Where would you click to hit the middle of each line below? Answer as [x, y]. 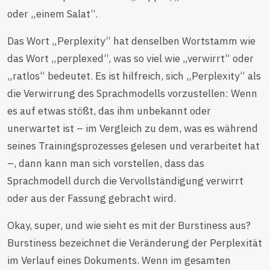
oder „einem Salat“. [52, 14]
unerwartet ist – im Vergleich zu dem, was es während [133, 128]
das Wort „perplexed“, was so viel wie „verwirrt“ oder [130, 58]
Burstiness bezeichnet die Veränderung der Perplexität [135, 243]
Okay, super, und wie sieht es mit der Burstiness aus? [129, 225]
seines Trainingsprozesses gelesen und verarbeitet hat [133, 146]
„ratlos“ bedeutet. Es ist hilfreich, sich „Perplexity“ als [134, 76]
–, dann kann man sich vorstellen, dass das [106, 163]
